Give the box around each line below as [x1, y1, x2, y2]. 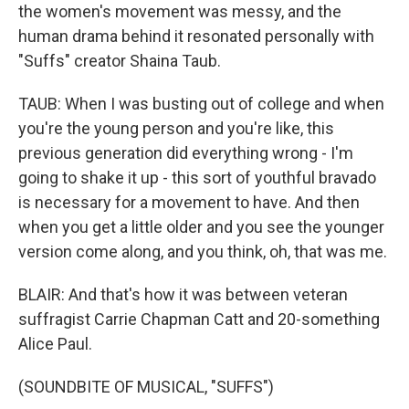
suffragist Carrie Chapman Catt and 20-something [18, 309, 380, 329]
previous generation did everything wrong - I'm [18, 143, 353, 163]
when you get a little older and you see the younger [18, 217, 384, 236]
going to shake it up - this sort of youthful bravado [18, 168, 376, 187]
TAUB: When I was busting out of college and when [18, 94, 384, 113]
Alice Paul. [18, 334, 92, 353]
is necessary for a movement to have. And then [18, 193, 360, 212]
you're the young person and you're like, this [18, 119, 334, 138]
